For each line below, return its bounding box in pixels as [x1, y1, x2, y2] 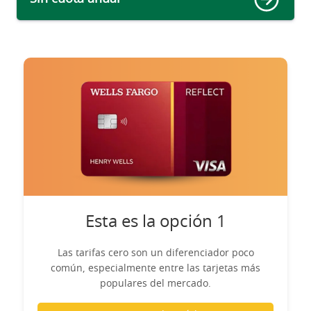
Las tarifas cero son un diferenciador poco [57, 248, 254, 258]
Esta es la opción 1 [85, 213, 226, 230]
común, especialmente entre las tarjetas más [51, 263, 260, 274]
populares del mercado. [100, 278, 211, 289]
